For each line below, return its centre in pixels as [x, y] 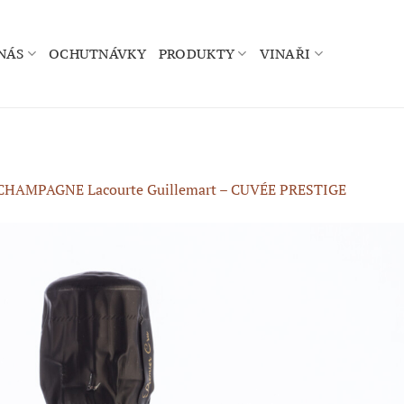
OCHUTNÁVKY [97, 53]
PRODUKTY [197, 53]
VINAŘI [285, 53]
